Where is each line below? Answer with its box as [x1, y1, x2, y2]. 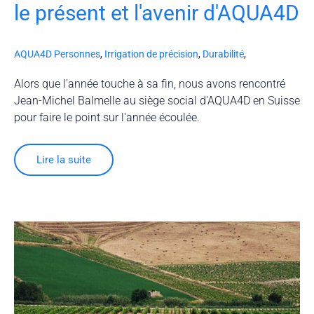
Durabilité [203, 48, 244, 60]
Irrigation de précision [104, 48, 198, 60]
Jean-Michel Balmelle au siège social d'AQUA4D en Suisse [14, 94, 300, 108]
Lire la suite [36, 153, 91, 167]
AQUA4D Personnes [14, 48, 100, 60]
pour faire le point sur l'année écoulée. [14, 111, 200, 125]
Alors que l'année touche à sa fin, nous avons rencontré [14, 77, 285, 91]
